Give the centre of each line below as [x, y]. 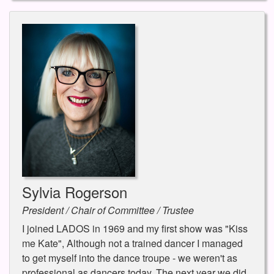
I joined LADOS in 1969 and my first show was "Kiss [135, 229]
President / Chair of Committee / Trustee [108, 210]
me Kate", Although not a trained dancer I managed [132, 243]
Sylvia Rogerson [75, 192]
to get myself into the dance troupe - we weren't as [130, 258]
